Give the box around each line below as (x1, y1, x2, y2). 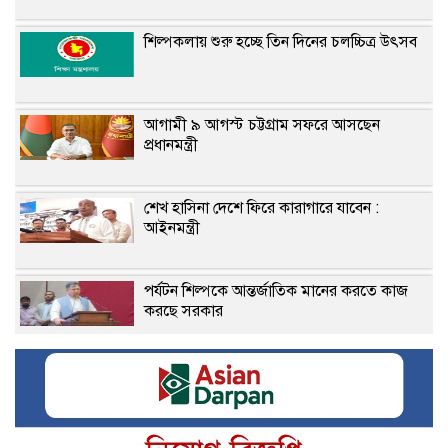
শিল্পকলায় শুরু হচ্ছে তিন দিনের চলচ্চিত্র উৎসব (144, 31, 418, 52)
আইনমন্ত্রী (144, 217, 201, 238)
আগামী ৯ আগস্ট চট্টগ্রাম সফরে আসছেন (144, 114, 381, 135)
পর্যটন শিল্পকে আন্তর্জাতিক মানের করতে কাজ (144, 280, 409, 301)
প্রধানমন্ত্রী (144, 134, 199, 155)
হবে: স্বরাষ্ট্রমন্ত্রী (144, 383, 229, 404)
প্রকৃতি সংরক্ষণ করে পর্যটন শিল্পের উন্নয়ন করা (144, 363, 409, 384)
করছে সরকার (144, 300, 224, 321)
